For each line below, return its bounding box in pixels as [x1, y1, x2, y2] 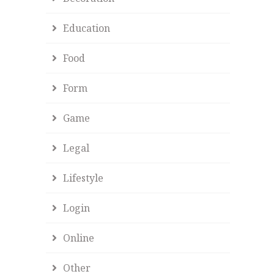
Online [63, 231, 95, 245]
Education [63, 21, 111, 35]
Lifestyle [63, 171, 104, 185]
